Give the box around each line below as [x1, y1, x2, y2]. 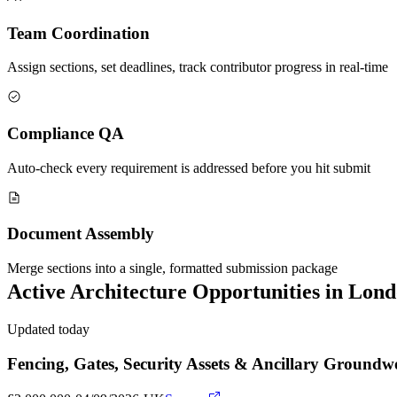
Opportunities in [187, 280, 348, 303]
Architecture [70, 280, 187, 303]
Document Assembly [7, 224, 154, 244]
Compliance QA [7, 123, 124, 143]
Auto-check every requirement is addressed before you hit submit [7, 160, 370, 175]
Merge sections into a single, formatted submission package [7, 261, 338, 276]
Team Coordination [7, 23, 150, 43]
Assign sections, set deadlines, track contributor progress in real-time [7, 59, 388, 75]
